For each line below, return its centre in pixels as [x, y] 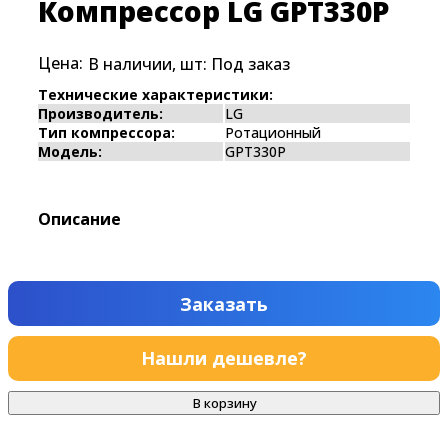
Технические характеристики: [155, 94]
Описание [79, 218]
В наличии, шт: [149, 63]
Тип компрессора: [106, 132]
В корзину [224, 403]
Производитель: [100, 113]
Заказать [224, 303]
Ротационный [273, 132]
